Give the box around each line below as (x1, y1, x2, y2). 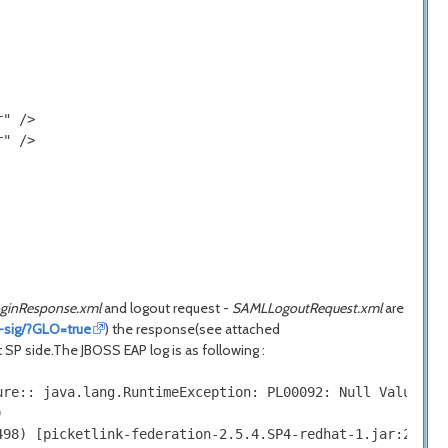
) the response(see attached (105, 320, 281, 338)
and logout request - (104, 299, 232, 317)
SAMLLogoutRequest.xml (232, 299, 382, 317)
